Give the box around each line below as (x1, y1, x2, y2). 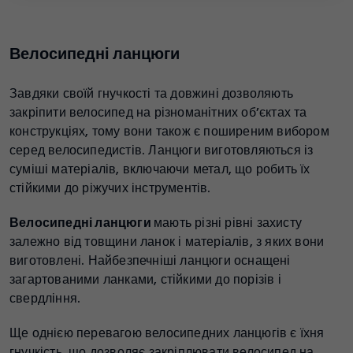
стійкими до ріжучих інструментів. (9, 179, 211, 198)
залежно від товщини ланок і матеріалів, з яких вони (9, 232, 325, 251)
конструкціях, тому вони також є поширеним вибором (9, 122, 329, 141)
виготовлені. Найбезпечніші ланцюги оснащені (9, 251, 291, 270)
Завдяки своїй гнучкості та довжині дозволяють (9, 84, 293, 103)
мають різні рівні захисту (154, 214, 302, 232)
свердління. (9, 289, 81, 308)
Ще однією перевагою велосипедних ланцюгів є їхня (9, 324, 325, 343)
